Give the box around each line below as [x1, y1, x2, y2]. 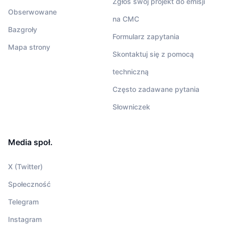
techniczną [113, 67, 149, 76]
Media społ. [8, 137, 53, 148]
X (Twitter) [8, 162, 43, 171]
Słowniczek [113, 102, 150, 111]
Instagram [8, 215, 42, 224]
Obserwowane [8, 8, 57, 17]
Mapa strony [8, 43, 50, 52]
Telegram [8, 197, 39, 206]
